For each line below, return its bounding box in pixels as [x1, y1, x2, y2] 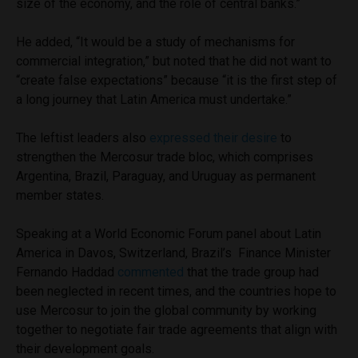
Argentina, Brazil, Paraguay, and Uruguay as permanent [16, 168, 316, 184]
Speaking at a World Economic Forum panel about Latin [16, 225, 321, 241]
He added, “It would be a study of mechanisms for [16, 34, 295, 50]
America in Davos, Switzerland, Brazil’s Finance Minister [16, 245, 331, 261]
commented [117, 264, 184, 280]
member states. [16, 187, 107, 203]
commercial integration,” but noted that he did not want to [16, 53, 332, 69]
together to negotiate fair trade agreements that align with [16, 321, 337, 337]
